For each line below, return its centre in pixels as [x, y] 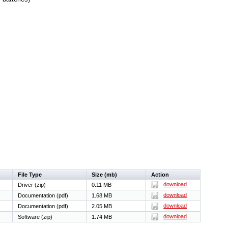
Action [160, 174]
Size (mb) [105, 174]
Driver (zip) [32, 184]
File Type [30, 174]
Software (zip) [35, 217]
